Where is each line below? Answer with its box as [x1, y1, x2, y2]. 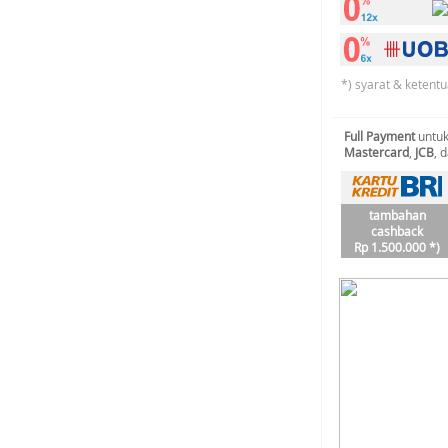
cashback [371, 223, 423, 239]
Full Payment [344, 128, 415, 144]
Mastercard [344, 144, 409, 160]
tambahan [368, 207, 426, 223]
